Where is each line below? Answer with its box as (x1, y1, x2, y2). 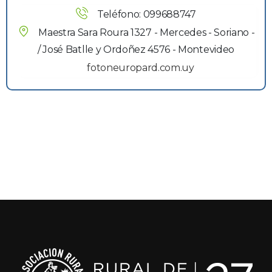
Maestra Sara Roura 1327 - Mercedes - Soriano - (38, 27, 255, 39)
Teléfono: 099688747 (97, 8, 196, 21)
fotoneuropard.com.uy (87, 62, 194, 74)
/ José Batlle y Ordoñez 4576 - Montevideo (38, 44, 234, 56)
